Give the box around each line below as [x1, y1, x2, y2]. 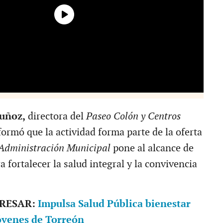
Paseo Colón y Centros [83, 110, 181, 122]
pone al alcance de [112, 142, 194, 154]
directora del [25, 110, 84, 122]
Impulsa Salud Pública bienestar [37, 198, 191, 210]
